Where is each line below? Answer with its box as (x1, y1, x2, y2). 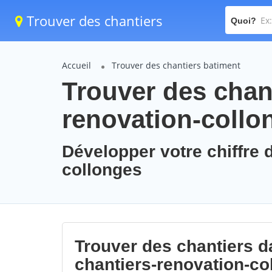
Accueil (62, 59, 91, 71)
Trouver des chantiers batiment (112, 59, 240, 71)
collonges (62, 160, 142, 179)
